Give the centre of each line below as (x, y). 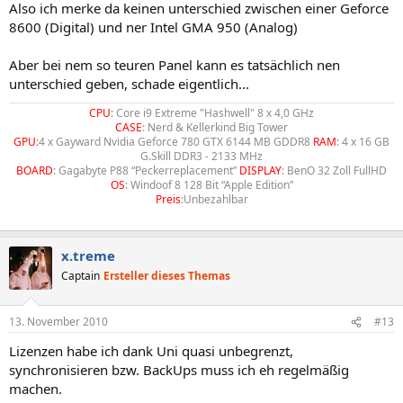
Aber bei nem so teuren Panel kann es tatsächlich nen (175, 64)
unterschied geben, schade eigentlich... (129, 83)
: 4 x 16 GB (363, 141)
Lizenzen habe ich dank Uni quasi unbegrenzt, (151, 351)
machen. (36, 389)
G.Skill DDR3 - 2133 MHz (201, 156)
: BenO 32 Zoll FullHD (334, 170)
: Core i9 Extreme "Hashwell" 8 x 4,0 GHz (212, 112)
